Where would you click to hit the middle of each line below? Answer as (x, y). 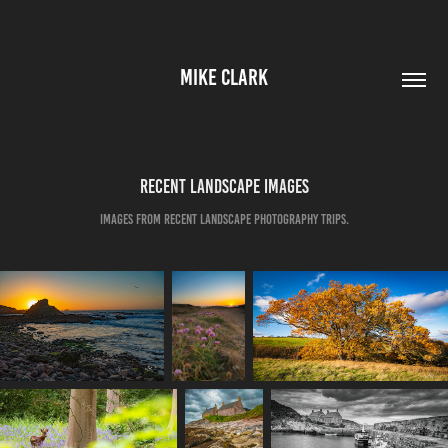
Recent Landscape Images (224, 186)
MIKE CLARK (224, 77)
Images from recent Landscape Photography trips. (224, 219)
